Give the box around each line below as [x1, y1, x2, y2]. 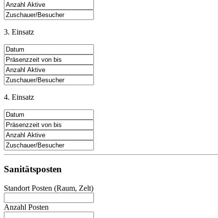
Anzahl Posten [4, 203, 49, 212]
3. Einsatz [4, 27, 34, 36]
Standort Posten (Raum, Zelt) [4, 184, 93, 193]
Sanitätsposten [4, 164, 62, 175]
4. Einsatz [4, 92, 34, 101]
